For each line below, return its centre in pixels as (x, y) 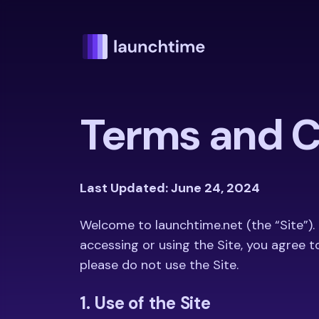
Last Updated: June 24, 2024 (170, 188)
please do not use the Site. (159, 265)
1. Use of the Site (145, 303)
